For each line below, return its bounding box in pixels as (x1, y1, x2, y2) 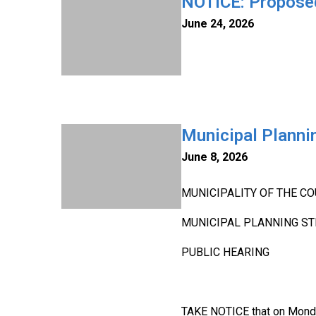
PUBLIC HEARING (181, 245, 269, 259)
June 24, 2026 (181, 17, 254, 30)
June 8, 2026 (181, 150, 248, 164)
